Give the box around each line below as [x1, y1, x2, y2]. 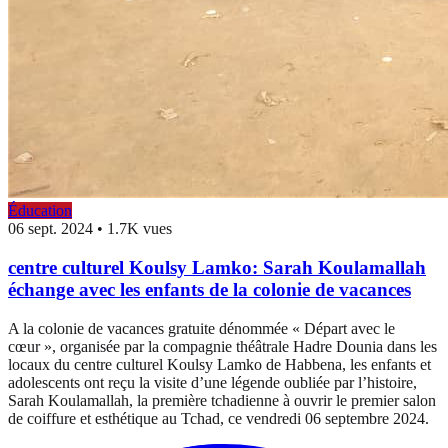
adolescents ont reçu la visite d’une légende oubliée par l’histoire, [8, 373, 417, 391]
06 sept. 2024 [8, 220, 93, 238]
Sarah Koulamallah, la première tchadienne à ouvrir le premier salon [8, 391, 436, 409]
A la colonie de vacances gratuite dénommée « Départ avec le [8, 319, 395, 337]
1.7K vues [107, 220, 172, 238]
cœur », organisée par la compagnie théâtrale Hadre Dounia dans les [8, 337, 437, 355]
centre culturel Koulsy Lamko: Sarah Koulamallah [8, 257, 426, 279]
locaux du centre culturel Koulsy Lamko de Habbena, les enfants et [8, 355, 431, 373]
